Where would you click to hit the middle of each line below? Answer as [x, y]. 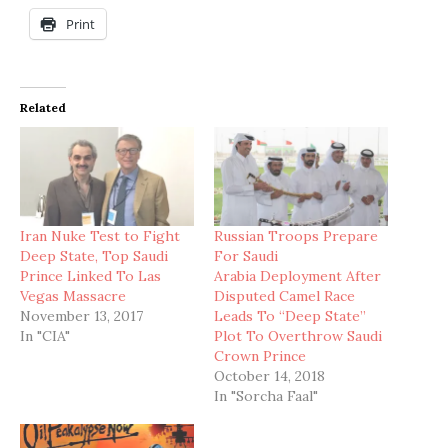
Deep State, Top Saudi [94, 256]
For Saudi [246, 256]
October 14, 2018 [269, 376]
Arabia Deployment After [297, 276]
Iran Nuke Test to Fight [100, 236]
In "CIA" [45, 336]
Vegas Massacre [73, 296]
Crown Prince [260, 356]
